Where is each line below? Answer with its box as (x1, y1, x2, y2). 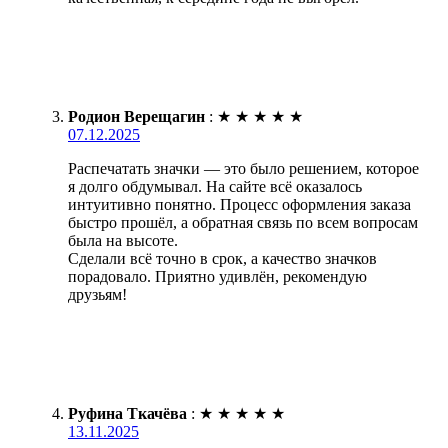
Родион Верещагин (68, 107, 205, 125)
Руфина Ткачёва (68, 404, 187, 422)
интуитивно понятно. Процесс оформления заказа (68, 195, 411, 213)
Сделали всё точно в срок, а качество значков (68, 249, 377, 267)
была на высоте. (68, 231, 178, 249)
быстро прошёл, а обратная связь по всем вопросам (68, 213, 418, 231)
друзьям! (68, 285, 127, 303)
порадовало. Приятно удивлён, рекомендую (68, 267, 367, 285)
